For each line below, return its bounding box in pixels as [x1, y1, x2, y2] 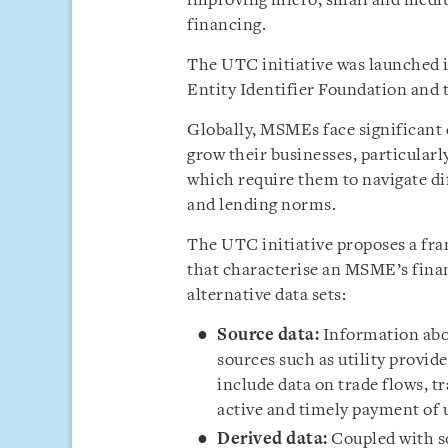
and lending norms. [187, 197, 336, 214]
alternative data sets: [187, 287, 346, 304]
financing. [187, 17, 266, 34]
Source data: [217, 327, 319, 344]
